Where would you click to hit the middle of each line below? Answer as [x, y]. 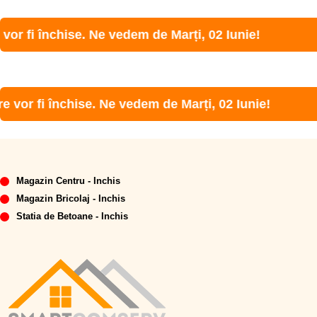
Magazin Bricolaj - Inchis [71, 198]
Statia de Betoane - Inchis [72, 216]
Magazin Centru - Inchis [68, 181]
